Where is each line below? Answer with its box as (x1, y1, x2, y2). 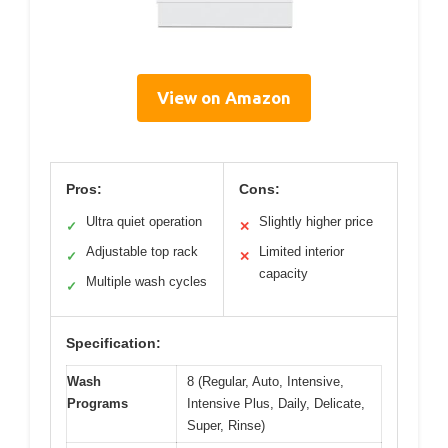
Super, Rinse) (187, 417, 265, 433)
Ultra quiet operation (86, 213, 202, 229)
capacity (259, 265, 308, 281)
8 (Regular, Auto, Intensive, (187, 373, 344, 389)
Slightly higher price (259, 213, 373, 229)
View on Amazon (157, 87, 291, 107)
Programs (67, 395, 128, 411)
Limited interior (259, 243, 344, 259)
